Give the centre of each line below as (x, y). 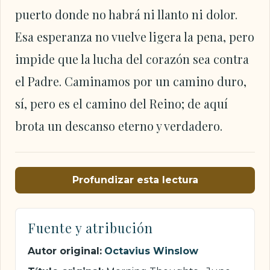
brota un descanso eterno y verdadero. (119, 126)
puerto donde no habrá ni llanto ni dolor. (126, 14)
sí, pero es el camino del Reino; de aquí (121, 103)
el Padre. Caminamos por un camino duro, (131, 81)
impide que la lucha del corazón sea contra (132, 59)
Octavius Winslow (151, 251)
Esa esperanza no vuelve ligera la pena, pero (135, 36)
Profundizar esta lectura (135, 180)
